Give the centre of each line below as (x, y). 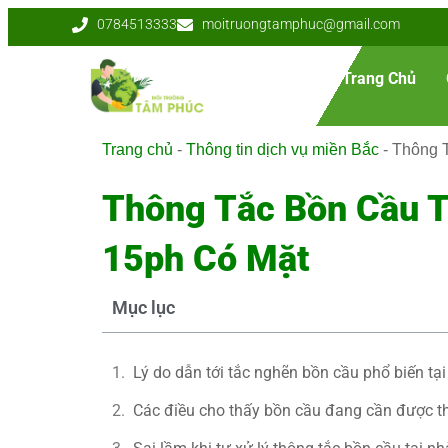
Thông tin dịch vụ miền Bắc (282, 149)
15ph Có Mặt (205, 259)
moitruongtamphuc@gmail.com (301, 24)
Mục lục (143, 307)
